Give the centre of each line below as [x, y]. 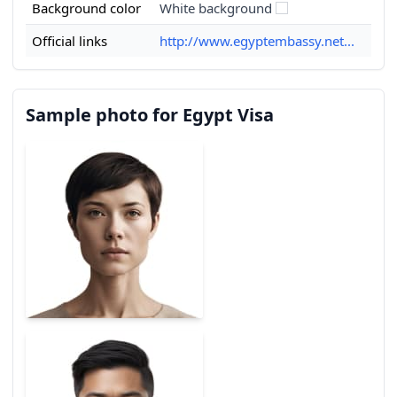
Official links [70, 41]
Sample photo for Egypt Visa [150, 115]
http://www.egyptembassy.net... [257, 41]
